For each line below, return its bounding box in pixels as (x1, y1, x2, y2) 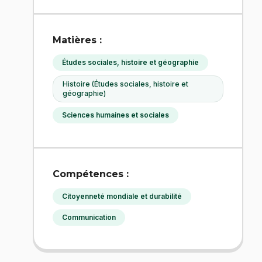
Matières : (53, 34, 102, 46)
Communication (62, 212, 116, 222)
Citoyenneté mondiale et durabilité (62, 191, 182, 201)
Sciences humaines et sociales (62, 110, 169, 119)
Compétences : (53, 168, 129, 180)
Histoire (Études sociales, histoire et (63, 79, 188, 88)
